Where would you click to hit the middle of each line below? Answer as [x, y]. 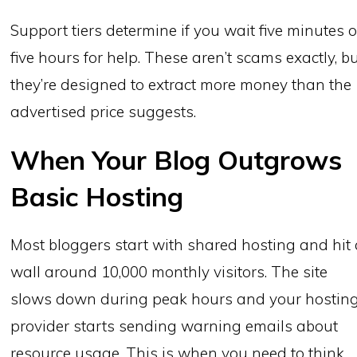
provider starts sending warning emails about [175, 326]
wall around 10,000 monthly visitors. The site [169, 272]
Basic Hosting [97, 197]
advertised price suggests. [104, 112]
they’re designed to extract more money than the [181, 85]
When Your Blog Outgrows [177, 160]
